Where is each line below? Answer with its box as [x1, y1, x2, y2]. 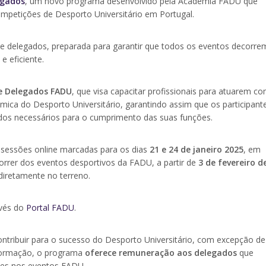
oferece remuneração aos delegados [85, 247, 239, 259]
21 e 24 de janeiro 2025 [150, 144, 243, 156]
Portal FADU [26, 202, 74, 214]
